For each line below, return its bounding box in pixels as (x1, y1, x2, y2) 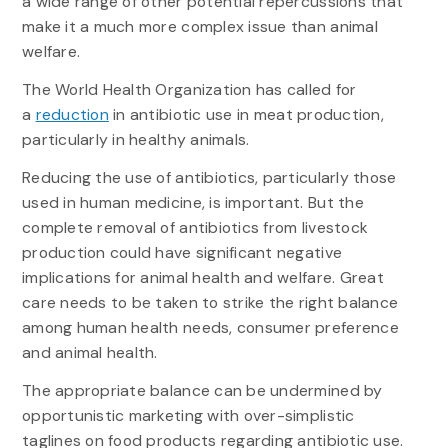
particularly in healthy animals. (21, 128, 250, 150)
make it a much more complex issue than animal (21, 15, 378, 37)
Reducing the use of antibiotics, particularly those (21, 167, 397, 189)
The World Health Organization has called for (21, 78, 357, 100)
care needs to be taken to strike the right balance (21, 292, 399, 314)
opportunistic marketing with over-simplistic (21, 405, 355, 427)
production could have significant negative (21, 242, 343, 264)
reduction (35, 103, 109, 125)
